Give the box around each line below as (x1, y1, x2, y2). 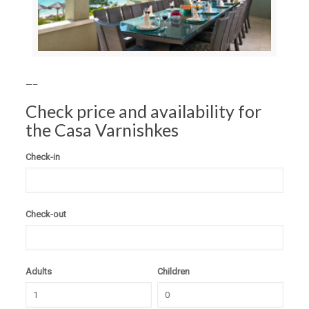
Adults (26, 266, 52, 277)
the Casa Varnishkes (26, 119, 179, 140)
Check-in (26, 151, 61, 162)
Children (157, 266, 190, 277)
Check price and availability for (26, 100, 262, 121)
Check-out (26, 208, 67, 219)
